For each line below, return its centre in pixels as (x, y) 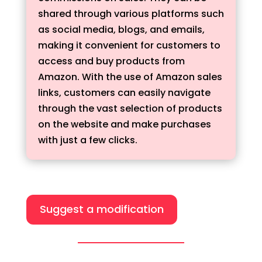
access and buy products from (111, 61)
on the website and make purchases (124, 124)
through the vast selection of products (130, 108)
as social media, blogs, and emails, (121, 30)
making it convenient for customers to (129, 45)
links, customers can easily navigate (124, 93)
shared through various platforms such (131, 14)
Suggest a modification (101, 209)
